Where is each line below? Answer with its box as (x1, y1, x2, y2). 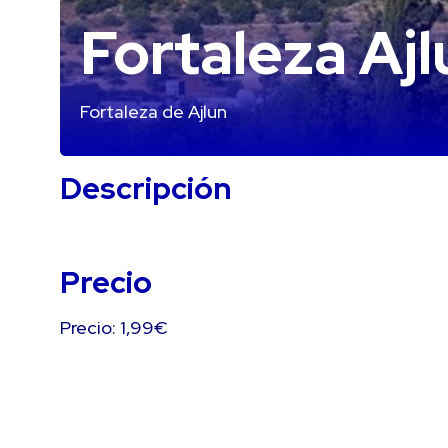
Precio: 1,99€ (60, 316, 168, 339)
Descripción (60, 168, 232, 208)
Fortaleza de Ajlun (80, 100, 227, 123)
